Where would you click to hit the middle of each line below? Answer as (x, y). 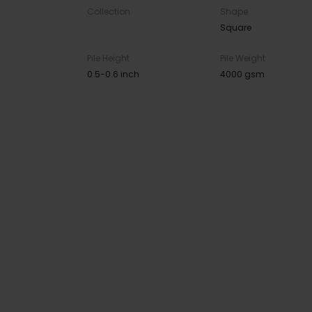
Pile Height (108, 58)
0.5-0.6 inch (113, 75)
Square (235, 28)
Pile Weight (242, 58)
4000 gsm (242, 75)
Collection (109, 12)
